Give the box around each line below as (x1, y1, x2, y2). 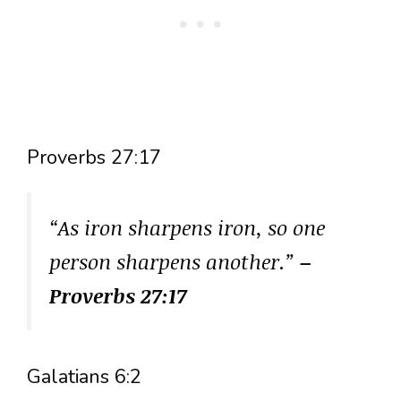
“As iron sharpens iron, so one (49, 212, 325, 242)
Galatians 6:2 (27, 363, 141, 390)
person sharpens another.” (49, 246, 300, 276)
